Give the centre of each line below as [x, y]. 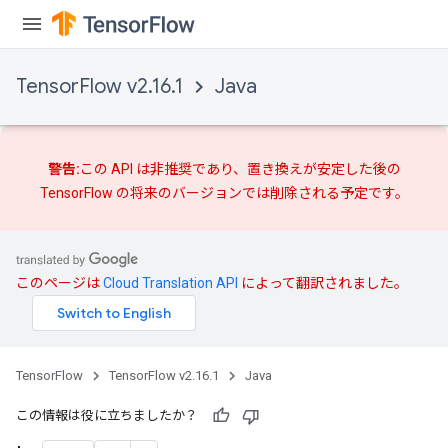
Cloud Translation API [170, 282]
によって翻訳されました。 [323, 282]
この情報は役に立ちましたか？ [107, 415]
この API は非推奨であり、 [163, 169]
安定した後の [358, 169]
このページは [59, 282]
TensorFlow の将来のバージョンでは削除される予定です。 [224, 193]
